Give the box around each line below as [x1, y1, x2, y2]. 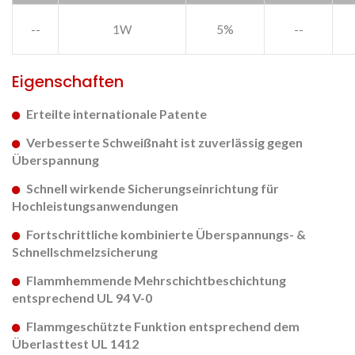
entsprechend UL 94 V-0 [12, 290, 152, 306]
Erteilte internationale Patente [26, 106, 207, 122]
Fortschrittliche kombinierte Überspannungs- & [26, 227, 306, 242]
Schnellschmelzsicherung [12, 244, 158, 260]
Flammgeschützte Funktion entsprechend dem [26, 319, 300, 334]
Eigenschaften [12, 71, 124, 94]
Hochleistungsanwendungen [12, 198, 178, 214]
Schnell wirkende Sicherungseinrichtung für [26, 181, 279, 197]
